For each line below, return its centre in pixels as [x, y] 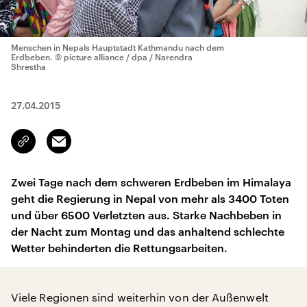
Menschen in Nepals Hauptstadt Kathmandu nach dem [118, 47]
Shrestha [28, 66]
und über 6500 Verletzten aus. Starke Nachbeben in [146, 215]
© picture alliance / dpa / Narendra [124, 57]
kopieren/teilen [56, 147]
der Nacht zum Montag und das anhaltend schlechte [148, 231]
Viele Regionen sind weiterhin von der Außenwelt [140, 297]
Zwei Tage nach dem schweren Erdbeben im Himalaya [151, 182]
